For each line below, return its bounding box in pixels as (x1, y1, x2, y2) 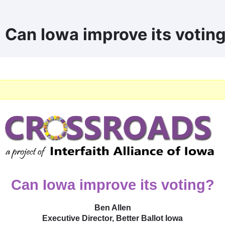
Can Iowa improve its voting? (11, 177, 214, 193)
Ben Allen (94, 203, 131, 212)
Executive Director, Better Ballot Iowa (42, 214, 183, 222)
